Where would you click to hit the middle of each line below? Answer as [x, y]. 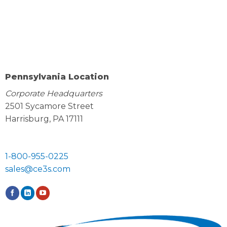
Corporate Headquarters [53, 94]
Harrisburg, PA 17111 [44, 119]
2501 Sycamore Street [49, 106]
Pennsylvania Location [57, 77]
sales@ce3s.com [37, 169]
